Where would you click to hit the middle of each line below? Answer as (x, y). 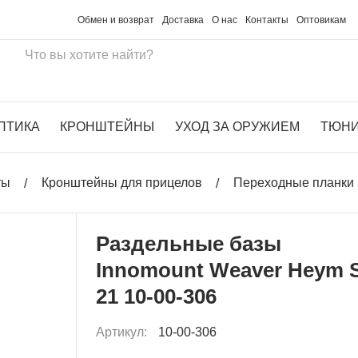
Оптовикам (322, 20)
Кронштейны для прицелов (122, 183)
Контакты (267, 20)
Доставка (183, 20)
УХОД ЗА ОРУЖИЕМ (237, 127)
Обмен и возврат (116, 20)
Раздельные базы (189, 243)
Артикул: (123, 332)
